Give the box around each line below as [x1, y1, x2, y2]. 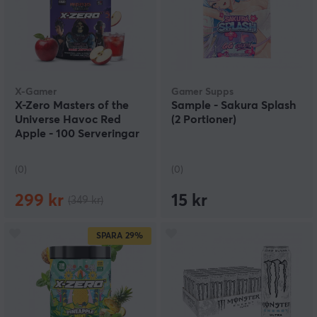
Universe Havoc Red [15, 114, 121, 126]
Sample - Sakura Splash [171, 100, 296, 112]
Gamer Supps [171, 87, 234, 98]
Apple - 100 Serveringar [15, 128, 139, 140]
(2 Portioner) [171, 114, 236, 126]
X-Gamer [15, 87, 57, 98]
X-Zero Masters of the [15, 100, 129, 112]
